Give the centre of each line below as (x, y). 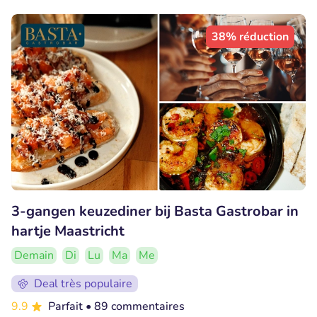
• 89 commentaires (135, 307)
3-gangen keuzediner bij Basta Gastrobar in (155, 212)
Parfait (67, 307)
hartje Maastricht (68, 231)
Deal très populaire (83, 284)
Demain (34, 256)
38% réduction (250, 36)
